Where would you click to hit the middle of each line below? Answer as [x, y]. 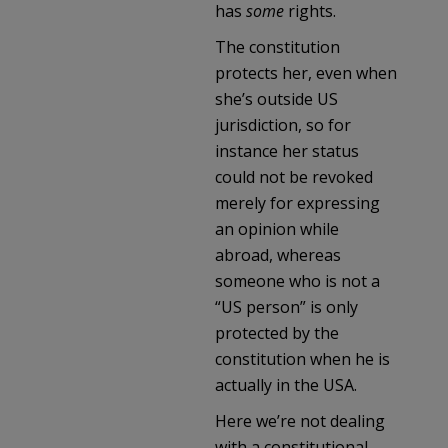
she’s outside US [276, 98]
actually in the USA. [286, 384]
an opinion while [277, 228]
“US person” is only [286, 306]
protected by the [277, 332]
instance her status [287, 150]
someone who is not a [297, 280]
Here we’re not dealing [300, 420]
